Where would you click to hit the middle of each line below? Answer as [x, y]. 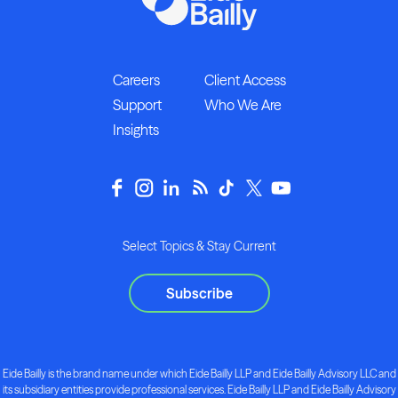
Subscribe [199, 293]
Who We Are [243, 104]
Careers [136, 80]
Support [137, 104]
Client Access [245, 80]
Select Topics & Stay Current [199, 246]
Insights [135, 129]
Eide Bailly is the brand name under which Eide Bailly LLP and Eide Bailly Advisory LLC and [199, 373]
